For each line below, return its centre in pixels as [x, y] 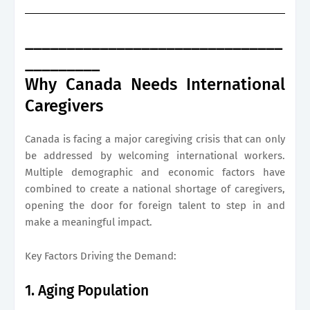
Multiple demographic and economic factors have [155, 172]
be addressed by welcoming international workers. [155, 155]
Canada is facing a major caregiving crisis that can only [155, 139]
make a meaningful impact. [89, 222]
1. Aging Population [87, 290]
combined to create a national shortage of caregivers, [155, 189]
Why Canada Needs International [155, 84]
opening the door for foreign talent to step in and [155, 205]
